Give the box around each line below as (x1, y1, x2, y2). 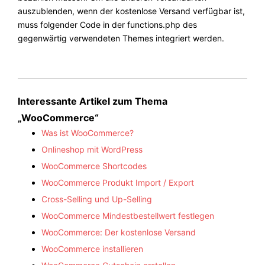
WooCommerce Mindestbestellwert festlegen (41, 211, 214, 221)
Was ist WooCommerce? (41, 128, 134, 138)
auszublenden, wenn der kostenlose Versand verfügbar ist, (18, 6, 245, 17)
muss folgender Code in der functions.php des (18, 20, 197, 30)
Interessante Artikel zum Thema (18, 95, 167, 108)
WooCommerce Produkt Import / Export (41, 177, 194, 188)
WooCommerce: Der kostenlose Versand (41, 227, 196, 238)
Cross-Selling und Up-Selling (41, 194, 152, 205)
